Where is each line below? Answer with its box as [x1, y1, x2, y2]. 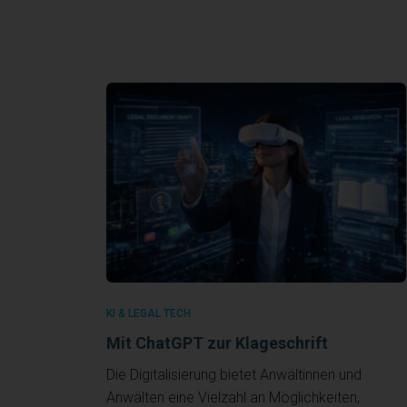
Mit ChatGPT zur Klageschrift [106, 333, 328, 352]
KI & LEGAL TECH [106, 306, 191, 320]
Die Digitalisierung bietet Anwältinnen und [106, 365, 362, 383]
